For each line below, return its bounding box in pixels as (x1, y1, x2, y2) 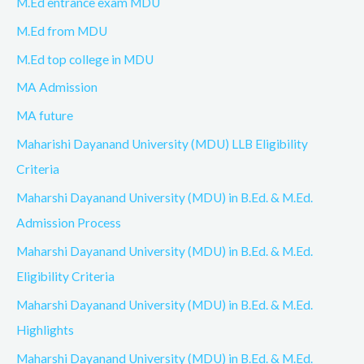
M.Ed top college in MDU (16, 51, 154, 67)
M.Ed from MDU (16, 23, 107, 38)
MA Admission (16, 80, 97, 95)
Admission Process (16, 215, 121, 231)
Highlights (16, 322, 74, 337)
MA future (16, 108, 73, 123)
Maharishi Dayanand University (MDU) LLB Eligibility (16, 136, 308, 152)
